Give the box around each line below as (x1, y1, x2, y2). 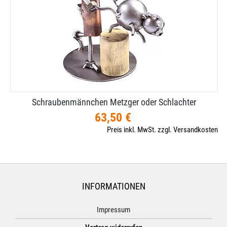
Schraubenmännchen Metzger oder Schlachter (32, 97, 196, 107)
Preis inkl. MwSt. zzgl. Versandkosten (107, 125, 218, 134)
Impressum (97, 205, 130, 214)
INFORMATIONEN (82, 181, 145, 192)
